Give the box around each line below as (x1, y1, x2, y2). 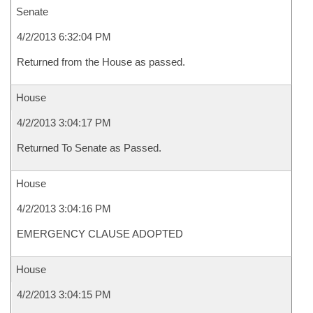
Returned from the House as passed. (17, 56, 185, 68)
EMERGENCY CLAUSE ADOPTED (17, 228, 183, 240)
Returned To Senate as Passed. (17, 142, 161, 154)
